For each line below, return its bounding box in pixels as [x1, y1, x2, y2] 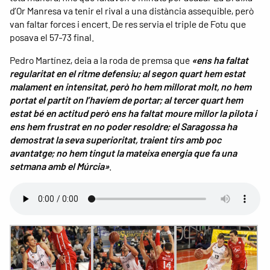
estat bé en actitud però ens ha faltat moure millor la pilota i [10, 107, 257, 119]
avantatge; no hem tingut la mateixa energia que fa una [10, 147, 237, 159]
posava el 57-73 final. [10, 31, 94, 43]
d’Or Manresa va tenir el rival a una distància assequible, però [10, 5, 254, 17]
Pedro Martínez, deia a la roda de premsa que [10, 54, 192, 66]
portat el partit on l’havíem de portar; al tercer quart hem [10, 94, 243, 106]
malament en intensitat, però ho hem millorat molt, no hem [10, 81, 251, 93]
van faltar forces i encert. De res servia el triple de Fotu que [10, 18, 246, 30]
